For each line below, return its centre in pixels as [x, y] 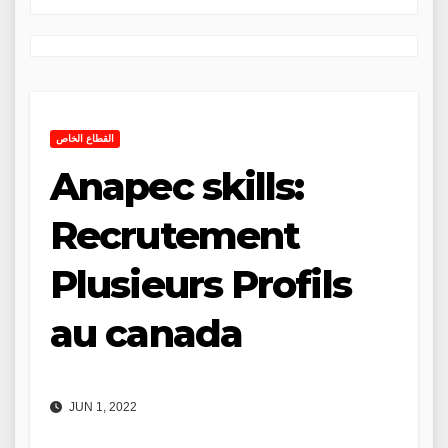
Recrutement [175, 236]
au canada [146, 334]
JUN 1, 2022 [101, 406]
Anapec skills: [177, 187]
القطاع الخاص [85, 139]
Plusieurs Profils [200, 285]
